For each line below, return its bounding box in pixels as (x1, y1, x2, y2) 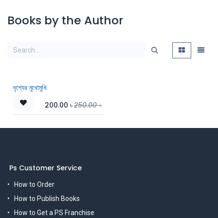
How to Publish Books (14, 195, 80, 203)
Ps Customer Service (7, 163, 82, 173)
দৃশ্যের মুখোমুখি (13, 82, 47, 92)
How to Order (14, 181, 54, 189)
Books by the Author (7, 12, 123, 28)
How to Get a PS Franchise (14, 209, 94, 217)
